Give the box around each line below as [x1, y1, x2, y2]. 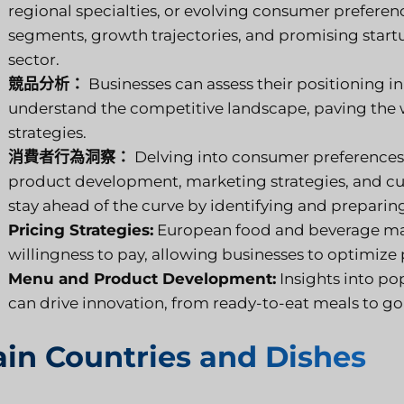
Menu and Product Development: [8, 269, 276, 288]
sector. [8, 50, 60, 69]
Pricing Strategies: [8, 220, 153, 239]
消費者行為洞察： [8, 147, 131, 166]
